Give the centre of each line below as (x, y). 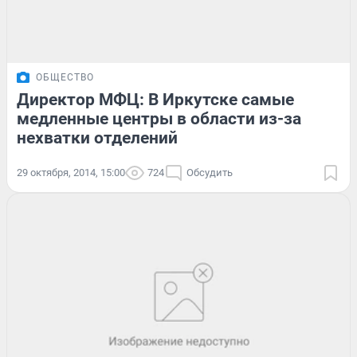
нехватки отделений (97, 138)
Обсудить (210, 173)
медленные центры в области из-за (159, 119)
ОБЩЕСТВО (65, 78)
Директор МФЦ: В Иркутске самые (155, 100)
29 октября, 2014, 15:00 (71, 173)
